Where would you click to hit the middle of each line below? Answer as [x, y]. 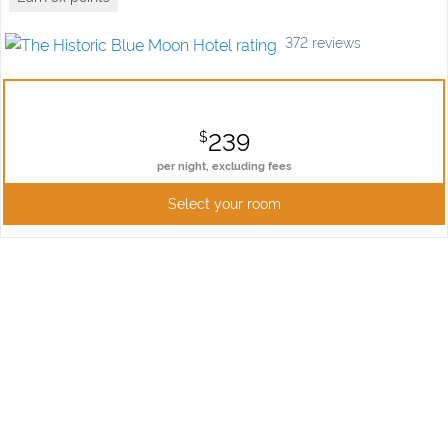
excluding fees [251, 166]
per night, [184, 166]
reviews [334, 42]
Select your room [224, 203]
